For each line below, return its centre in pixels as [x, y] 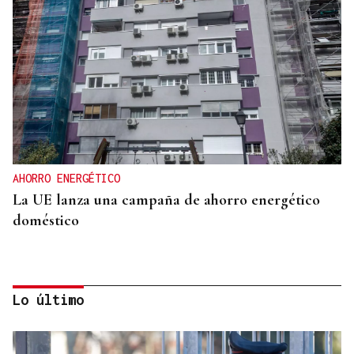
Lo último [48, 300]
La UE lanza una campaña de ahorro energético [166, 200]
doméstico [46, 221]
